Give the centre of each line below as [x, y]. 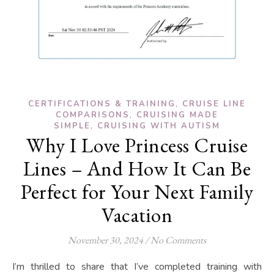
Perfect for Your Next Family [137, 191]
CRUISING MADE [177, 115]
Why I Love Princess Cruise [137, 145]
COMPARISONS [93, 115]
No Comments [178, 240]
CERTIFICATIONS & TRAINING [102, 104]
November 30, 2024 [106, 240]
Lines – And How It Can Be [137, 168]
